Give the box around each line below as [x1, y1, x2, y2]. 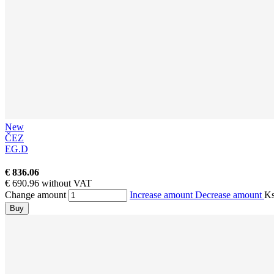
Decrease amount [195, 190, 264, 201]
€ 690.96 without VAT [5, 178, 92, 189]
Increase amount [130, 190, 195, 201]
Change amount [5, 190, 66, 201]
